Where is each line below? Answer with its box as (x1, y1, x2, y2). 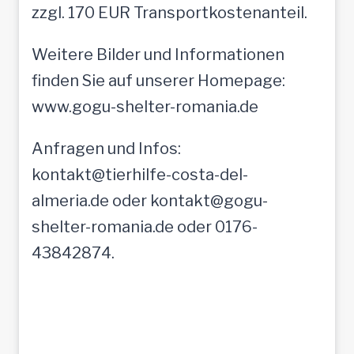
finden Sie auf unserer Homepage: (32, 70, 285, 90)
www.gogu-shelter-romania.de (32, 96, 258, 116)
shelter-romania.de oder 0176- (32, 217, 258, 236)
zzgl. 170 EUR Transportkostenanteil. (32, 2, 307, 22)
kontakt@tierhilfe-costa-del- (32, 164, 248, 184)
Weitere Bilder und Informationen (32, 44, 284, 64)
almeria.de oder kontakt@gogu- (32, 190, 268, 210)
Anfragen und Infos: (32, 138, 181, 158)
